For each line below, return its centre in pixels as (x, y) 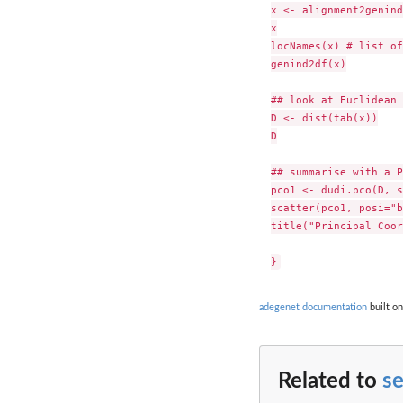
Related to (330, 381)
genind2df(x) (308, 63)
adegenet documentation (313, 308)
